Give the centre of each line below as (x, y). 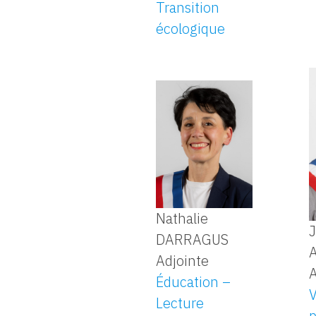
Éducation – (194, 282)
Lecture (180, 303)
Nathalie (182, 219)
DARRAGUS (193, 240)
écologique (191, 29)
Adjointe (183, 261)
